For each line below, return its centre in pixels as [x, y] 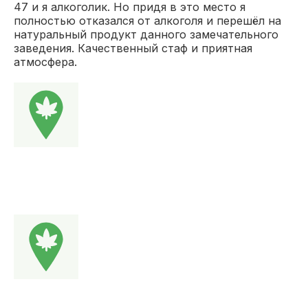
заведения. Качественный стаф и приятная [133, 48]
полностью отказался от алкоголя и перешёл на [147, 20]
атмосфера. [45, 62]
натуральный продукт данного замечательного [146, 34]
